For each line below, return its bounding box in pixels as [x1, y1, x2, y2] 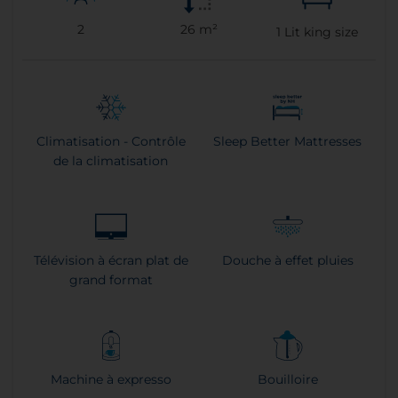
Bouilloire [257, 371, 318, 388]
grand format [68, 272, 153, 289]
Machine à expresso [50, 371, 171, 388]
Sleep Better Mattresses [213, 133, 362, 150]
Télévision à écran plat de [33, 252, 188, 269]
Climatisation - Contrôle [36, 133, 186, 150]
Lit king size [280, 24, 358, 41]
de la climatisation [53, 153, 168, 170]
